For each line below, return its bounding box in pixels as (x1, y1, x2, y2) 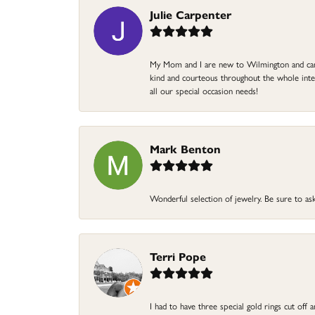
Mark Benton (150, 141, 221, 157)
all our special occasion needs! (150, 84, 258, 98)
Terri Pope (150, 248, 206, 265)
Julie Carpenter (150, 6, 231, 23)
